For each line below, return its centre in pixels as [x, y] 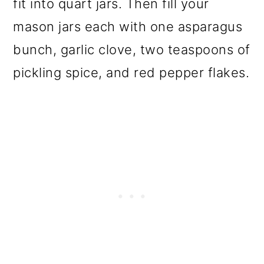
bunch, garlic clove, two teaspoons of [132, 50]
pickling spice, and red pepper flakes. [131, 73]
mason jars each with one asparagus [128, 27]
